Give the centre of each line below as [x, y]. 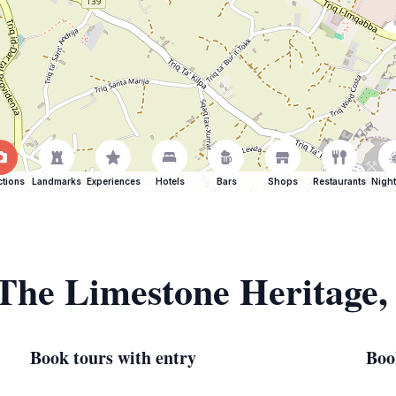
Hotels [170, 181]
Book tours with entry [113, 358]
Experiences [113, 181]
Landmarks [57, 181]
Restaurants [339, 181]
